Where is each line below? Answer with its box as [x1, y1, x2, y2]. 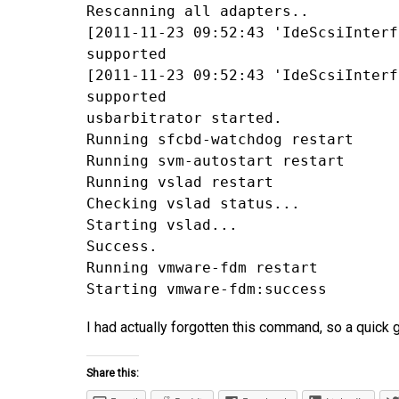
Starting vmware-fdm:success [86, 281, 327, 298]
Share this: [86, 367, 139, 380]
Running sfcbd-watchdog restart [86, 131, 354, 149]
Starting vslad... [86, 216, 238, 234]
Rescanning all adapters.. [86, 3, 309, 20]
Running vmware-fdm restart [86, 259, 318, 277]
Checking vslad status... [86, 195, 300, 213]
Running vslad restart [86, 174, 273, 191]
